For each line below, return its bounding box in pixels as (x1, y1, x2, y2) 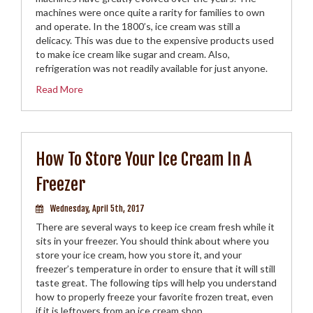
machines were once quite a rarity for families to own (36, 6, 265, 18)
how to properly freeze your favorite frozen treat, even (36, 291, 273, 303)
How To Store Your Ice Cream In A (36, 149, 252, 170)
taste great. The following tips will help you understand (36, 277, 277, 289)
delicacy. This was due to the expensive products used (36, 34, 274, 46)
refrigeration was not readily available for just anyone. (36, 62, 268, 74)
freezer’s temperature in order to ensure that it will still (36, 263, 275, 275)
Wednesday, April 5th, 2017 (50, 203, 145, 214)
